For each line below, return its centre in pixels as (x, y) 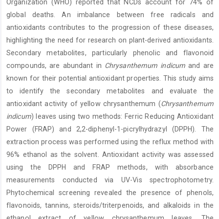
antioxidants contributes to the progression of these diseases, (110, 28)
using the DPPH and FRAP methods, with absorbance (110, 167)
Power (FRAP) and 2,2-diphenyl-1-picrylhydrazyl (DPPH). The (110, 129)
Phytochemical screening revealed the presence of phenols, (110, 193)
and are (199, 66)
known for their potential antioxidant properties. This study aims (110, 78)
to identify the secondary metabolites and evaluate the (110, 91)
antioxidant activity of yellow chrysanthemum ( (84, 104)
